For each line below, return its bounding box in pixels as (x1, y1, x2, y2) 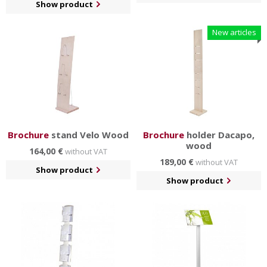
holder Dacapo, (184, 129, 254, 141)
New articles (212, 27, 256, 38)
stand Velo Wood (49, 129, 129, 141)
